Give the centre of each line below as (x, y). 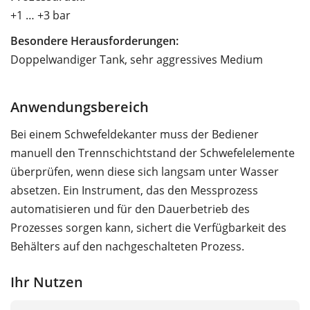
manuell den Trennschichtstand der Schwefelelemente (153, 153)
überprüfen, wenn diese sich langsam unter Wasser (145, 171)
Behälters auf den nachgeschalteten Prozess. (127, 246)
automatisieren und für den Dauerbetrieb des (130, 209)
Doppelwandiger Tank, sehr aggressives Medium (137, 59)
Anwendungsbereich (80, 106)
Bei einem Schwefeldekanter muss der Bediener (135, 134)
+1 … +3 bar (40, 15)
